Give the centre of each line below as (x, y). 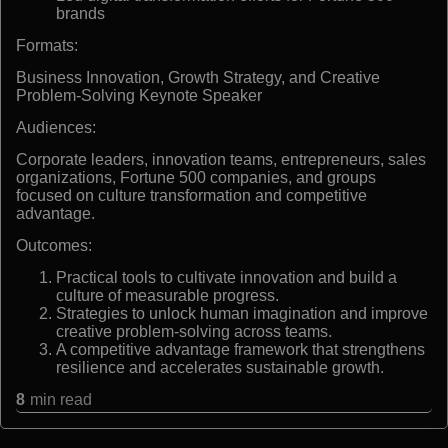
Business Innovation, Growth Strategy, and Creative (198, 77)
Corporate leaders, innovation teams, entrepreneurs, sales (221, 159)
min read (61, 399)
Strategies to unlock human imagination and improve (242, 313)
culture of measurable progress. (167, 295)
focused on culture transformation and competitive (191, 195)
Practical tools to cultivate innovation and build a (226, 277)
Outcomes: (54, 245)
